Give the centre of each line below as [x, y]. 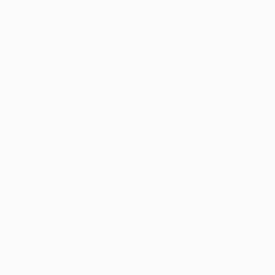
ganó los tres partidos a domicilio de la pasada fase [137, 47]
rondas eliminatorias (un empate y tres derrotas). [128, 165]
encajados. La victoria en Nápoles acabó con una [130, 135]
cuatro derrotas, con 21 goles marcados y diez [122, 121]
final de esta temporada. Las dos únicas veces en [130, 234]
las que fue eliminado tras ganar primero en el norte [134, 248]
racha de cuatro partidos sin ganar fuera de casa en [137, 150]
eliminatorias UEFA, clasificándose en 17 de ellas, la [134, 204]
